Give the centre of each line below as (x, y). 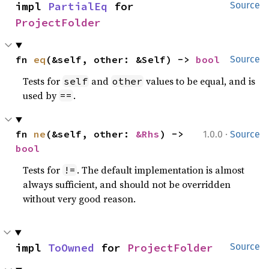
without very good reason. (80, 199)
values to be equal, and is (200, 81)
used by (41, 96)
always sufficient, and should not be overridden (127, 185)
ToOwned (71, 248)
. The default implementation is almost (161, 170)
